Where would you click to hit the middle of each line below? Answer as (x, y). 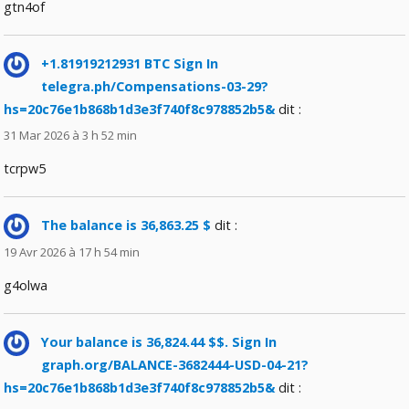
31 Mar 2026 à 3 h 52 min (71, 136)
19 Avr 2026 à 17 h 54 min (72, 252)
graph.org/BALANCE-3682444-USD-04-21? (175, 364)
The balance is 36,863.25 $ (126, 225)
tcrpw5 (25, 169)
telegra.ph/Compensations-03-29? (155, 87)
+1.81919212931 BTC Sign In (130, 64)
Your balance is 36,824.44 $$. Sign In (159, 341)
